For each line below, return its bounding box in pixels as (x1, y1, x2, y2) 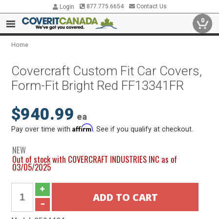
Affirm (72, 124, 93, 132)
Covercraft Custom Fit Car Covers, (11, 64, 202, 78)
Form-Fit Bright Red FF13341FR (11, 78, 184, 93)
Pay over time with (11, 125, 73, 133)
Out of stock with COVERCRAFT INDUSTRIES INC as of (12, 153, 177, 165)
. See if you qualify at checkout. (93, 125, 194, 133)
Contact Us (134, 3, 167, 10)
